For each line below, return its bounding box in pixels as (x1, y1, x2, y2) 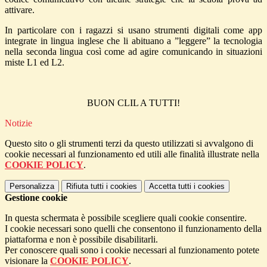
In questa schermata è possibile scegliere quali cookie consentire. (5, 213, 247, 223)
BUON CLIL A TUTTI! (87, 98, 180, 108)
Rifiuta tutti (66, 182, 104, 191)
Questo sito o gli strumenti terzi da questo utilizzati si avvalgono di (5, 138, 253, 149)
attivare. (5, 5, 35, 15)
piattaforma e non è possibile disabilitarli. (5, 234, 158, 245)
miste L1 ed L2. (5, 57, 64, 68)
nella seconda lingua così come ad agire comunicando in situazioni (5, 46, 262, 57)
